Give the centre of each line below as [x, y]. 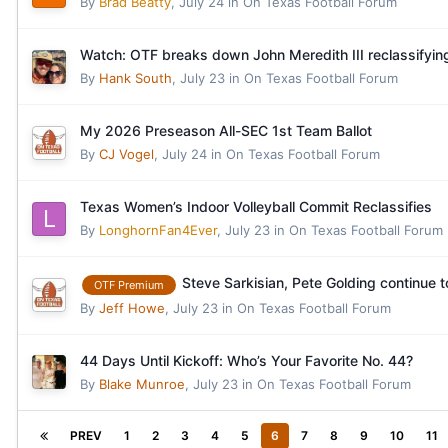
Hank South [135, 78]
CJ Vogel [126, 154]
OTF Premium [129, 284]
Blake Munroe [142, 383]
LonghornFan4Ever [158, 230]
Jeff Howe [132, 307]
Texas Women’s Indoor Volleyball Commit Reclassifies [256, 207]
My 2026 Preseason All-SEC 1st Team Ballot [226, 131]
